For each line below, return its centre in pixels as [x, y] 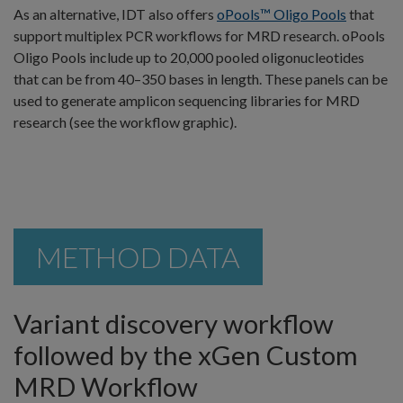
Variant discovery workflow [174, 324]
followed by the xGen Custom [186, 355]
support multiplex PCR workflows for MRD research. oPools [199, 36]
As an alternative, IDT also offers [115, 14]
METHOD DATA [138, 257]
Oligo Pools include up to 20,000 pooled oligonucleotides [189, 58]
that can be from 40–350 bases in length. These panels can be [201, 79]
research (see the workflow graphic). [125, 122]
